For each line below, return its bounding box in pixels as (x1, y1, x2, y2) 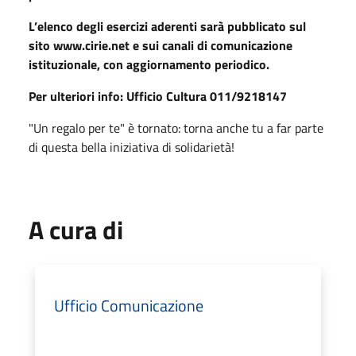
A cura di (29, 211, 123, 250)
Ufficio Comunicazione (54, 293, 203, 319)
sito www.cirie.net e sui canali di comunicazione (29, 36, 292, 56)
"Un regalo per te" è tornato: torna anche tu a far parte (29, 118, 323, 138)
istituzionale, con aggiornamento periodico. (29, 55, 269, 75)
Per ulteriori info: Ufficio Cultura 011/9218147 (29, 87, 287, 106)
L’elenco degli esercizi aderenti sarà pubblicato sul (29, 17, 306, 37)
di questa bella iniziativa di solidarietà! (29, 137, 234, 157)
